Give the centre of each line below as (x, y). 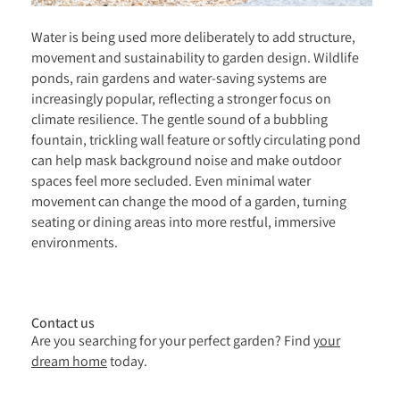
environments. (76, 242)
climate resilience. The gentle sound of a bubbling (179, 119)
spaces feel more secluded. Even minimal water (171, 181)
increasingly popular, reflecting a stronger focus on (181, 99)
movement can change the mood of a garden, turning (189, 201)
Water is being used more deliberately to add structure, (193, 37)
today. (127, 361)
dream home (69, 361)
